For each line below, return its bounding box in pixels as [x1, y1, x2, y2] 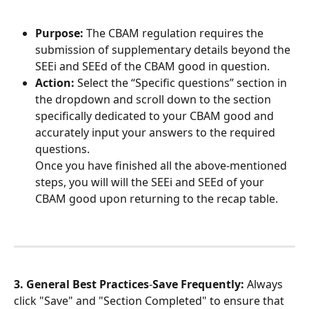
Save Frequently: [152, 276, 244, 292]
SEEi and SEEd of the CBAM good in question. [35, 58, 270, 74]
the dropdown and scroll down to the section [35, 91, 274, 107]
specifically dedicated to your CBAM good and [35, 108, 277, 123]
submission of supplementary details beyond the [35, 41, 293, 57]
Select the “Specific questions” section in [74, 74, 290, 90]
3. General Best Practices [14, 276, 149, 292]
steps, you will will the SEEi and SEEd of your [35, 174, 267, 190]
